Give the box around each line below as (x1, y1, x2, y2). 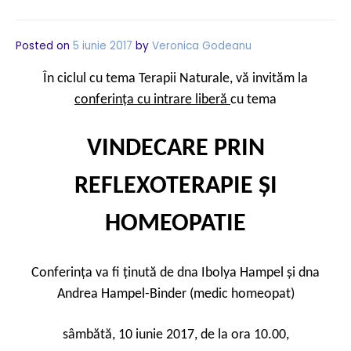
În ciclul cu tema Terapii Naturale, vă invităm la (43, 71, 308, 86)
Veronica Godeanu (152, 38, 251, 53)
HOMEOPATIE (105, 212, 246, 237)
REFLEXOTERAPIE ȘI (74, 174, 277, 199)
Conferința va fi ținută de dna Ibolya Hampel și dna (31, 266, 320, 280)
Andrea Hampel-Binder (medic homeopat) (56, 287, 295, 302)
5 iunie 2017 (73, 38, 132, 53)
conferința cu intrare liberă (74, 92, 230, 107)
